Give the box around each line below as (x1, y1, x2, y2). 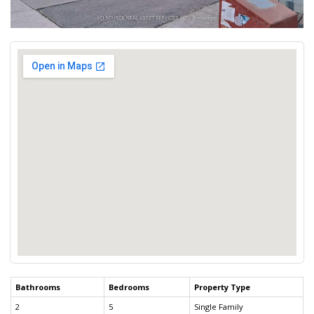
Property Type (194, 281, 250, 292)
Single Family (194, 301, 243, 312)
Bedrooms (109, 281, 149, 292)
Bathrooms (15, 281, 60, 292)
